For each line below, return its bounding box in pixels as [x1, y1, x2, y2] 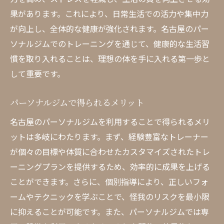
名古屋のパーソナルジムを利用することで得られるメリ [10, 115, 210, 127]
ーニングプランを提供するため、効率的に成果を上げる [10, 160, 210, 172]
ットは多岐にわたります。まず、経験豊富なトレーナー [10, 130, 208, 142]
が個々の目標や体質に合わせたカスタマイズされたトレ [10, 145, 210, 157]
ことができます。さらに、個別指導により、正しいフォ [10, 175, 208, 187]
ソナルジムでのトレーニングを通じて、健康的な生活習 [10, 37, 209, 49]
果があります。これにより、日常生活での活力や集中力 [10, 7, 208, 19]
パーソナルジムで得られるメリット [10, 96, 144, 108]
